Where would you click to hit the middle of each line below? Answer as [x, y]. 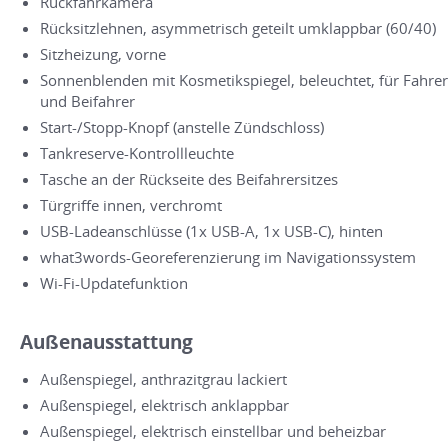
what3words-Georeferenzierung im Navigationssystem [228, 256]
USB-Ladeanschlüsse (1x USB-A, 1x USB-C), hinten [211, 230]
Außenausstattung [106, 341]
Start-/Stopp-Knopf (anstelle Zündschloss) [182, 126]
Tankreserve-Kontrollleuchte [137, 152]
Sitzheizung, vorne [103, 53]
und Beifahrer [87, 100]
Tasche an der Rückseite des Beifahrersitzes [189, 178]
